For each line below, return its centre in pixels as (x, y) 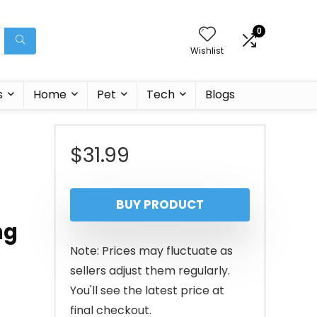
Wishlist (207, 51)
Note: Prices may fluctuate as (151, 251)
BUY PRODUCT (160, 204)
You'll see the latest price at (147, 290)
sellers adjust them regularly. (150, 271)
